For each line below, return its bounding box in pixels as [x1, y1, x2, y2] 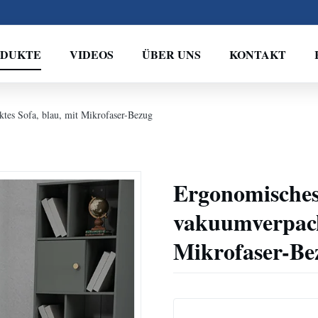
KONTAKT [229, 45, 286, 62]
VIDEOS [69, 45, 114, 62]
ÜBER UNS [141, 45, 201, 62]
